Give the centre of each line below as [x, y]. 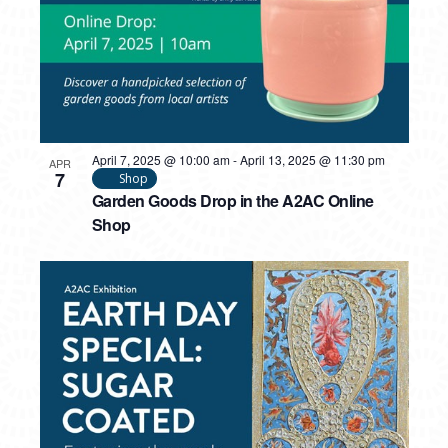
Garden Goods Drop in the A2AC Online [232, 200]
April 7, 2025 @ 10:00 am [160, 159]
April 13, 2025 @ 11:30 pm [312, 159]
